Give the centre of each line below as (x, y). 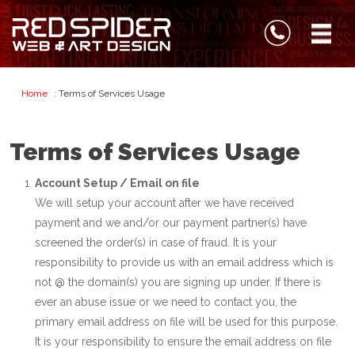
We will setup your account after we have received (164, 203)
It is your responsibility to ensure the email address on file (183, 342)
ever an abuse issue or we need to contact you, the (166, 302)
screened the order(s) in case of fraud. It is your (156, 242)
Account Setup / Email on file (117, 183)
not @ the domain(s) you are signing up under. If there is (178, 282)
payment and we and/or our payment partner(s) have (171, 223)
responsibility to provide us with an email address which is (184, 262)
